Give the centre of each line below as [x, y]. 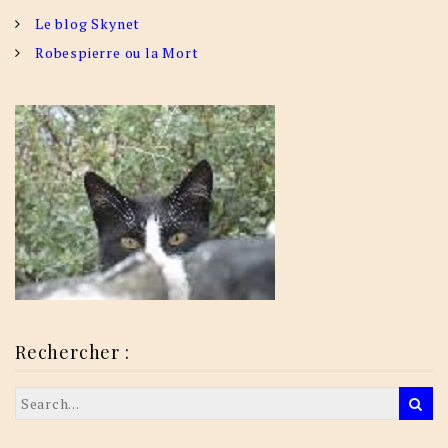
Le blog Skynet [88, 24]
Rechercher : [72, 352]
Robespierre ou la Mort [117, 53]
